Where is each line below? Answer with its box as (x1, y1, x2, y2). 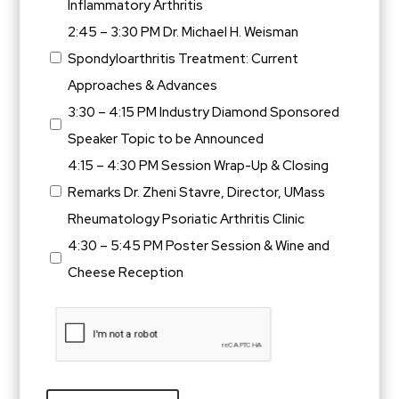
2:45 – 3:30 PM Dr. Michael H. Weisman (68, 23, 299, 42)
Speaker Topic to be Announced (68, 130, 265, 149)
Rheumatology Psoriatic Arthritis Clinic (68, 210, 305, 229)
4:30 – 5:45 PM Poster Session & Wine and (68, 237, 330, 256)
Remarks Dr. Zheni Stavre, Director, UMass (68, 183, 326, 202)
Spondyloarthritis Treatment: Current (68, 50, 299, 69)
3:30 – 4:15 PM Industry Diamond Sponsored (68, 103, 340, 122)
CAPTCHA (45, 303, 118, 322)
